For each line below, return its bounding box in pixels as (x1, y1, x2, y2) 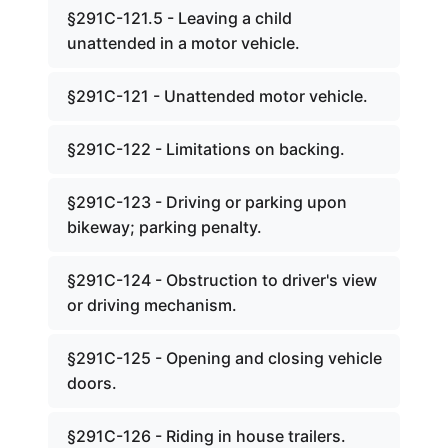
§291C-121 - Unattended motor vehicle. (67, 86, 368, 106)
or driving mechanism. (67, 295, 237, 315)
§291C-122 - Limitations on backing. (67, 139, 345, 159)
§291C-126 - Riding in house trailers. (67, 426, 346, 446)
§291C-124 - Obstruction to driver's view (67, 270, 377, 290)
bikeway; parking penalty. (67, 217, 262, 237)
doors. (67, 373, 117, 393)
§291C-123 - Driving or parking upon (67, 192, 347, 212)
